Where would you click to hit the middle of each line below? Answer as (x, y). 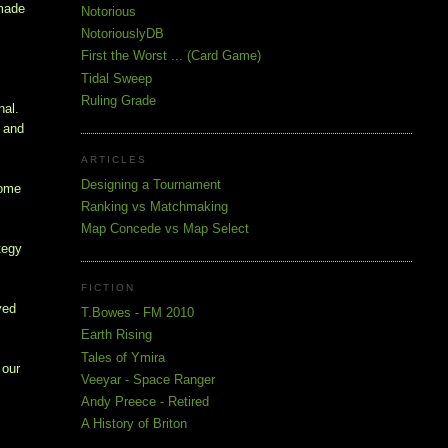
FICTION (107, 288)
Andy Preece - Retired (144, 402)
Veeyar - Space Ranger (147, 379)
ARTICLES (113, 160)
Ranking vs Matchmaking (154, 206)
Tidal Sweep (116, 78)
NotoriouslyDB (122, 34)
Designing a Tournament (150, 184)
